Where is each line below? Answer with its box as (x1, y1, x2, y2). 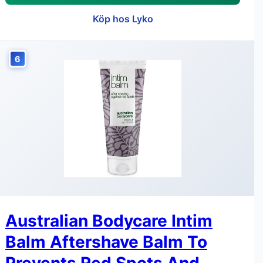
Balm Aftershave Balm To (5, 232, 207, 252)
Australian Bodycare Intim (5, 211, 213, 231)
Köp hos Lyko (92, 13, 153, 25)
